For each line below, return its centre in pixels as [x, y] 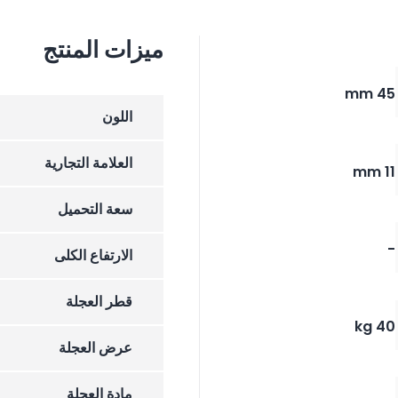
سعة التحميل [95, 210]
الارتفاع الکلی [93, 256]
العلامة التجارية [88, 163]
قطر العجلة [99, 302]
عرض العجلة [95, 348]
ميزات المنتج [103, 50]
